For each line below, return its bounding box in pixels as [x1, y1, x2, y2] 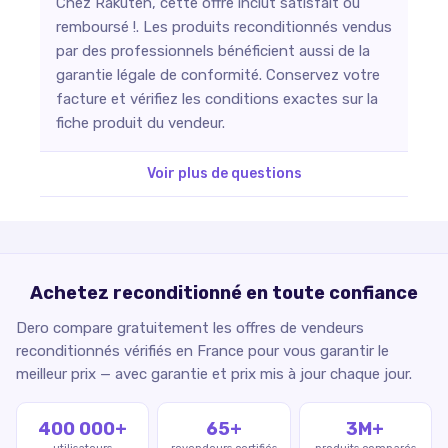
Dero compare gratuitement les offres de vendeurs [16, 318, 364, 337]
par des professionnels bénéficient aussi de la [56, 41, 370, 60]
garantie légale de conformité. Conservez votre [56, 65, 380, 84]
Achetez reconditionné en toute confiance [30, 281, 418, 304]
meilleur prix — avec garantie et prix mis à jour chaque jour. [16, 364, 412, 383]
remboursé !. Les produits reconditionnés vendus [56, 17, 392, 36]
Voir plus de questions [146, 164, 302, 182]
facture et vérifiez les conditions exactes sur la [56, 89, 378, 108]
